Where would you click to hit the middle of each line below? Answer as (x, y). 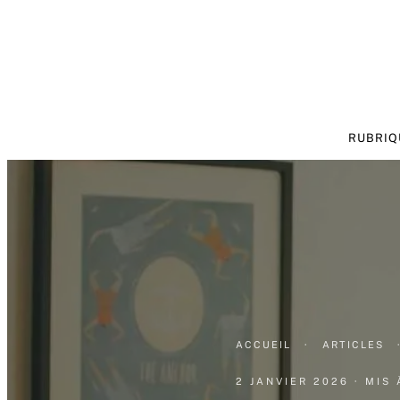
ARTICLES (353, 344)
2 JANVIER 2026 (292, 381)
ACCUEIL (263, 344)
